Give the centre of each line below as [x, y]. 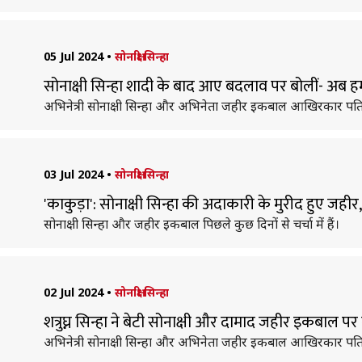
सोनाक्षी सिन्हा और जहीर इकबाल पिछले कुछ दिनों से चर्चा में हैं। [191, 224]
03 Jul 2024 [73, 174]
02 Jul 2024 [73, 292]
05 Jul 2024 [73, 56]
